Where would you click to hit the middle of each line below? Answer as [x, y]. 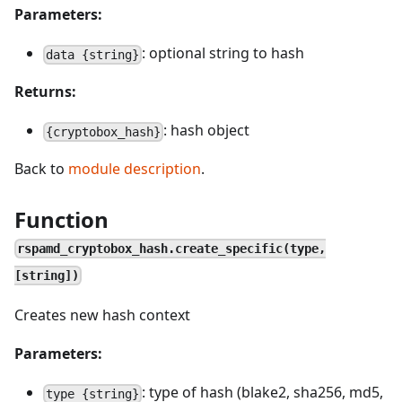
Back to [41, 169]
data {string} [93, 54]
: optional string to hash [223, 53]
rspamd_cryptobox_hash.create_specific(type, [172, 248]
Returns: [45, 92]
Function [61, 219]
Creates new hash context [102, 315]
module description [135, 169]
